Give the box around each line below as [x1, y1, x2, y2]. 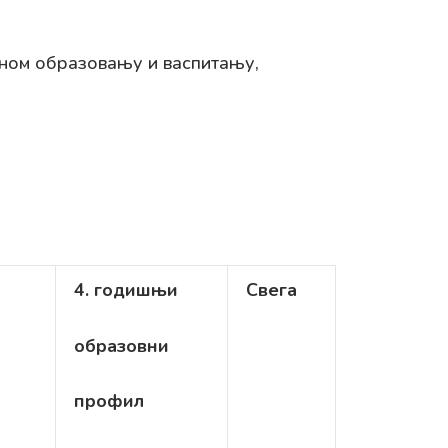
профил [74, 389, 144, 413]
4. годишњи [74, 278, 178, 302]
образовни [74, 333, 169, 358]
